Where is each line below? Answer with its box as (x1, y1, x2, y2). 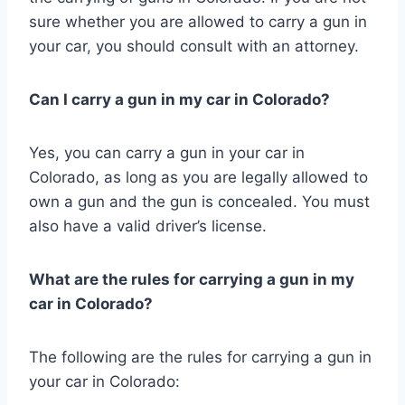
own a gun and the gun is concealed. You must (29, 192, 370, 211)
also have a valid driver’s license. (29, 216, 267, 235)
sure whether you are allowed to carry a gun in (29, 12, 367, 31)
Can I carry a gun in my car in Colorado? (29, 89, 330, 108)
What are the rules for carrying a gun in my (29, 269, 354, 288)
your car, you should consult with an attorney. (29, 36, 359, 55)
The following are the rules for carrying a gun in (29, 347, 372, 366)
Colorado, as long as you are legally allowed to (29, 167, 368, 186)
